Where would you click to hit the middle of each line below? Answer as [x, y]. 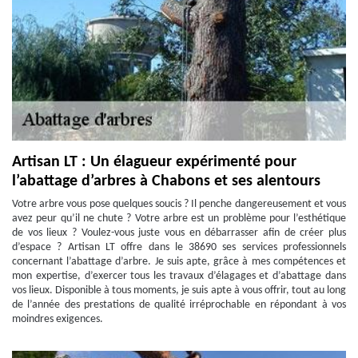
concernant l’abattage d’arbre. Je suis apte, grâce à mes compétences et [179, 262]
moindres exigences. [58, 319]
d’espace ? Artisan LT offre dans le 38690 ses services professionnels [179, 247]
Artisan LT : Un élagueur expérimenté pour [154, 162]
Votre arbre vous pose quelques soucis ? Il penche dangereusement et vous [179, 204]
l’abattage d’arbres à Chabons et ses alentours [166, 181]
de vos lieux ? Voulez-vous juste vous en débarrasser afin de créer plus [179, 233]
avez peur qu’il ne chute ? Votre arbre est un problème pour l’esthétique [179, 219]
